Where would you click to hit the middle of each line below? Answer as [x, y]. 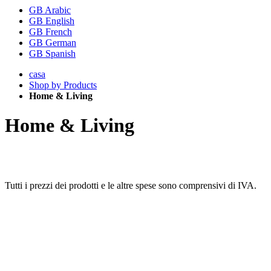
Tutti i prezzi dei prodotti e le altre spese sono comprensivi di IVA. [131, 185]
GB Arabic [50, 10]
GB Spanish [52, 54]
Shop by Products [63, 85]
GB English [52, 21]
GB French [51, 32]
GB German [53, 43]
